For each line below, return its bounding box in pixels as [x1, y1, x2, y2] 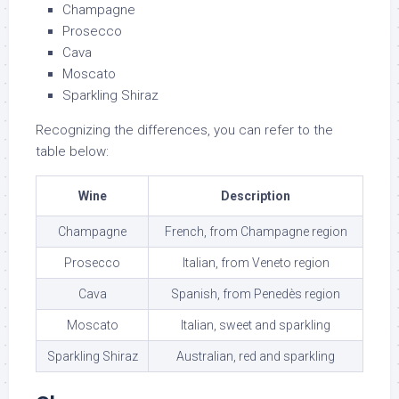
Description [221, 189, 290, 204]
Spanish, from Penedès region [171, 287, 340, 302]
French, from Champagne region [164, 224, 347, 240]
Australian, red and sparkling [176, 349, 335, 364]
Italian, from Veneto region [182, 256, 330, 271]
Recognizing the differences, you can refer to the [36, 122, 333, 139]
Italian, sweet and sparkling [181, 318, 330, 333]
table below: [36, 143, 109, 160]
